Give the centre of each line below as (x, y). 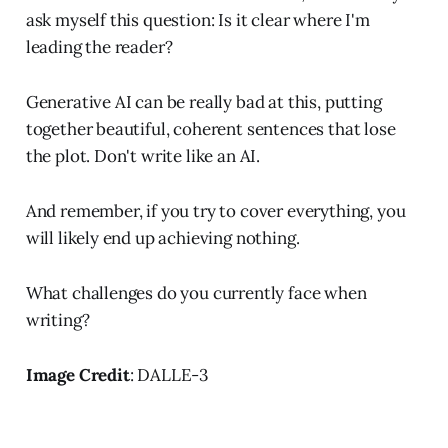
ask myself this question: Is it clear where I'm (197, 19)
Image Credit (77, 374)
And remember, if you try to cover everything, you (215, 210)
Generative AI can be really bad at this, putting (203, 101)
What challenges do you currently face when (196, 292)
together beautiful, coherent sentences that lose (210, 128)
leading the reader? (99, 46)
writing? (57, 319)
